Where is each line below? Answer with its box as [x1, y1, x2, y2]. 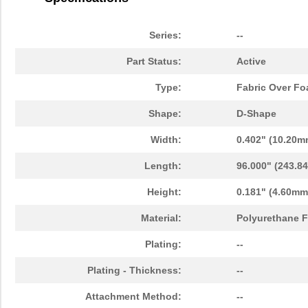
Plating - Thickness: [87, 265, 181, 276]
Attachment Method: [85, 291, 181, 302]
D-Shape [236, 108, 276, 120]
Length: [144, 160, 181, 172]
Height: [147, 186, 181, 198]
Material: [141, 212, 181, 224]
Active [236, 56, 266, 67]
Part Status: [126, 56, 181, 67]
